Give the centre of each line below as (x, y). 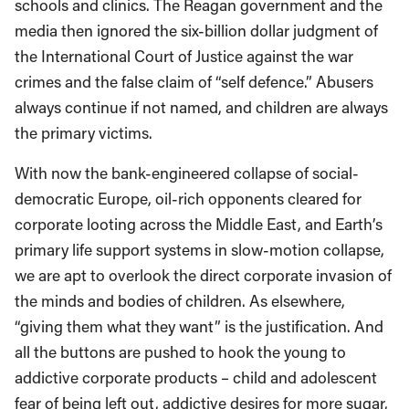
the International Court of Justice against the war (184, 56)
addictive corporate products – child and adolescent (196, 378)
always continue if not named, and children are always (201, 107)
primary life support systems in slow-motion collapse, (199, 250)
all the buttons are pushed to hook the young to (180, 352)
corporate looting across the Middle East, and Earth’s (199, 224)
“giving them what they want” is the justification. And (199, 326)
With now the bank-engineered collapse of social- (187, 173)
